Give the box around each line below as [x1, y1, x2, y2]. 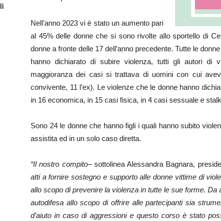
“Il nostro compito [31, 160, 88, 168]
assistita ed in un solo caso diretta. [31, 134, 141, 143]
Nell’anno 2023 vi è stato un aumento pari [31, 19, 163, 27]
